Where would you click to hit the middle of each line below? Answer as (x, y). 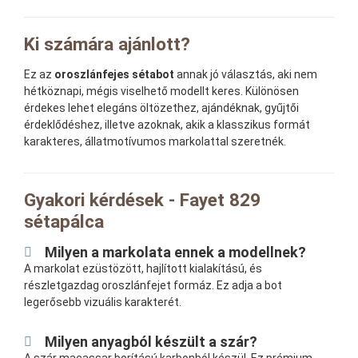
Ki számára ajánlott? (107, 45)
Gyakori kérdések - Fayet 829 (142, 201)
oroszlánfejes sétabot (114, 75)
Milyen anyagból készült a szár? (151, 342)
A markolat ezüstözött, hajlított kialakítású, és (143, 269)
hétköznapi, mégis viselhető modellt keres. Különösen (161, 91)
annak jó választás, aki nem (246, 75)
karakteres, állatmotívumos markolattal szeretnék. (155, 142)
